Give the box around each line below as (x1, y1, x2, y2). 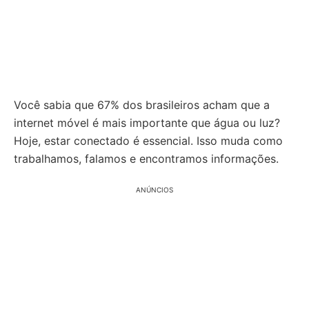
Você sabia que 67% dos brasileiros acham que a (14, 98, 270, 112)
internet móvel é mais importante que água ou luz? (14, 116, 280, 130)
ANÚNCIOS (136, 186, 173, 194)
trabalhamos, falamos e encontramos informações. (14, 152, 279, 166)
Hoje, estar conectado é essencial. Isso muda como (14, 134, 283, 148)
